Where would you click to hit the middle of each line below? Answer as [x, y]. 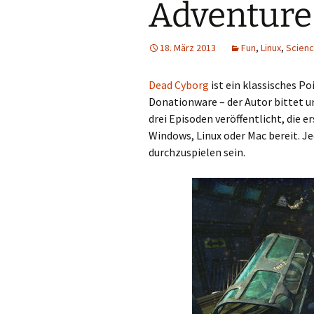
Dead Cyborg [179, 85]
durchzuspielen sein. [197, 152]
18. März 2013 [188, 48]
